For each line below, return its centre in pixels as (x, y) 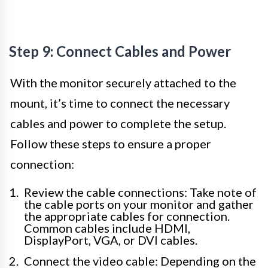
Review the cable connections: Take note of (140, 192)
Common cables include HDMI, (107, 228)
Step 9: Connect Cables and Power (120, 51)
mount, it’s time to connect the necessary (120, 103)
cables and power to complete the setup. (118, 124)
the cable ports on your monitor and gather (139, 204)
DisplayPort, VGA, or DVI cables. (111, 240)
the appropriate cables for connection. (127, 216)
